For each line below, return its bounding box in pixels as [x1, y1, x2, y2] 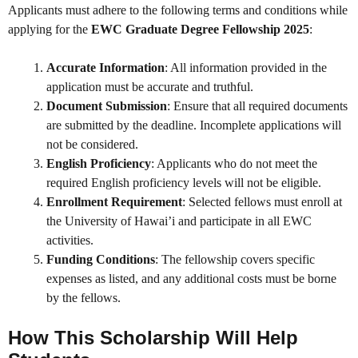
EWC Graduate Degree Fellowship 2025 [91, 22, 309, 37]
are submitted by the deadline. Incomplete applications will [46, 118, 341, 133]
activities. [46, 233, 93, 248]
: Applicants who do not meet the [151, 157, 317, 171]
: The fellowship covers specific [155, 253, 315, 267]
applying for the [8, 22, 91, 37]
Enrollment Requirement [46, 195, 182, 209]
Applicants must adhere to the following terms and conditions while [8, 3, 348, 18]
